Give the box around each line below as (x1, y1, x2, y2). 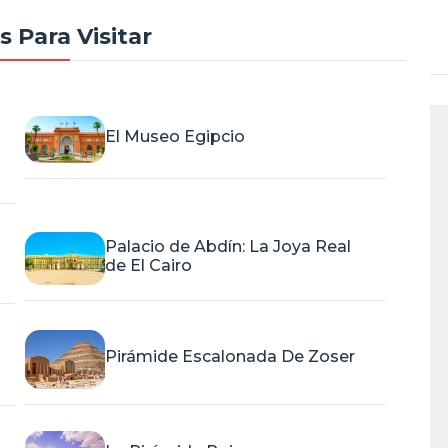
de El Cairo (104, 255, 192, 275)
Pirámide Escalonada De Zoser (104, 347, 355, 367)
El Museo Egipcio (104, 127, 245, 147)
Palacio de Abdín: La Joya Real (104, 236, 351, 256)
